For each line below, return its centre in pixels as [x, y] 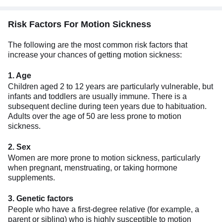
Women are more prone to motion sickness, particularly [104, 158]
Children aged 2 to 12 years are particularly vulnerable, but [111, 86]
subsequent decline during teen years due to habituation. [107, 106]
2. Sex [19, 147]
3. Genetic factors [41, 198]
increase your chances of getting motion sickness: [95, 55]
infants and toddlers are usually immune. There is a [97, 96]
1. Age [20, 75]
